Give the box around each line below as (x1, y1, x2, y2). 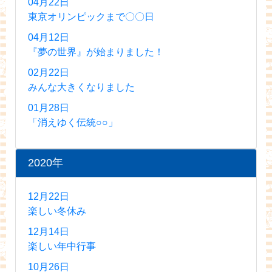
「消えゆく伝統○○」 (28, 117, 118, 127)
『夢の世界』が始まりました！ (28, 46, 164, 57)
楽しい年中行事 (28, 240, 96, 251)
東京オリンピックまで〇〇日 (28, 11, 154, 22)
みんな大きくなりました (28, 81, 135, 92)
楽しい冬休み (28, 205, 86, 216)
